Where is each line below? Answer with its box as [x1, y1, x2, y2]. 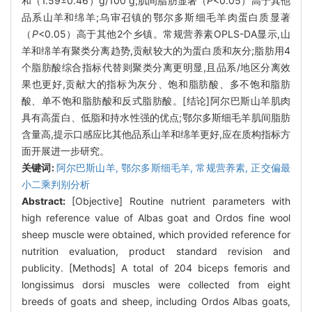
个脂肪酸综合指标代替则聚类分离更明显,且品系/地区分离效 [22, 61, 290, 73]
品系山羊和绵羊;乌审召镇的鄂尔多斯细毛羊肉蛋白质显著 [22, 10, 290, 23]
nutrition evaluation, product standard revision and [22, 244, 290, 257]
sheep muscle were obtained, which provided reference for [22, 228, 290, 240]
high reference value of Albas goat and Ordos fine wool [22, 211, 290, 224]
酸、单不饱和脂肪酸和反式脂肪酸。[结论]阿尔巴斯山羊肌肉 [22, 94, 290, 107]
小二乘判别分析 [22, 178, 90, 190]
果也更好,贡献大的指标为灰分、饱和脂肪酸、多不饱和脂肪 [22, 77, 290, 90]
